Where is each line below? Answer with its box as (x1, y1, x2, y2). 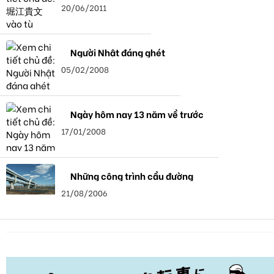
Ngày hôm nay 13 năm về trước (70, 107, 204, 121)
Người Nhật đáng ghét (70, 45, 165, 59)
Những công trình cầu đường (70, 169, 193, 183)
